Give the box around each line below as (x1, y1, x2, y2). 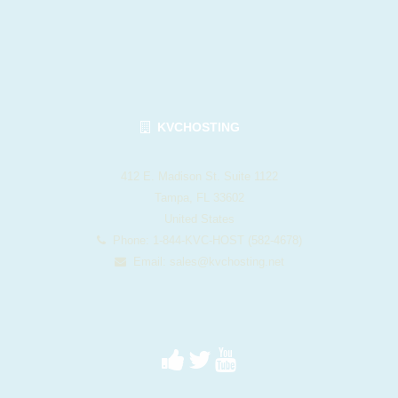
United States (163, 212, 235, 227)
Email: (125, 255, 170, 269)
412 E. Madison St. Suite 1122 (120, 170, 278, 184)
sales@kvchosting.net (169, 255, 284, 269)
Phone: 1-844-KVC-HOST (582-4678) (105, 234, 302, 248)
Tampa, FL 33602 (154, 191, 244, 205)
